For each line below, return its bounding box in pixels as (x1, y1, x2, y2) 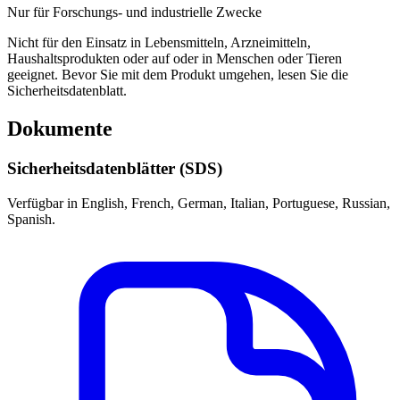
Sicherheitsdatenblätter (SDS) (7, 158, 222, 178)
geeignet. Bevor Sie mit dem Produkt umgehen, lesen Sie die (7, 67, 348, 83)
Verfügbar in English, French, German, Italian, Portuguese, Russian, (7, 195, 390, 211)
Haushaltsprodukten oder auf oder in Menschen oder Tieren (7, 51, 342, 67)
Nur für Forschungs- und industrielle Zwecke (7, 4, 262, 21)
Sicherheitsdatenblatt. (7, 83, 127, 99)
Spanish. (7, 211, 55, 227)
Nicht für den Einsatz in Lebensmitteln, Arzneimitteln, (7, 35, 311, 51)
